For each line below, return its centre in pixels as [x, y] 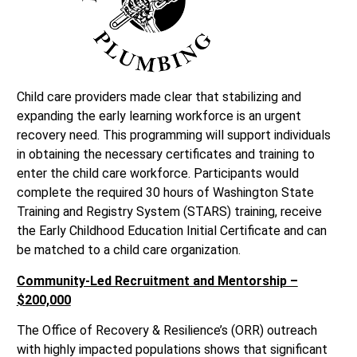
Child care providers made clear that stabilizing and [159, 97]
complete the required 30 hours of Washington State [165, 193]
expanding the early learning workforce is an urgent [159, 116]
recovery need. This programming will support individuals [173, 135]
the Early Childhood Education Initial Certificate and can [171, 231]
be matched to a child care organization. [128, 250]
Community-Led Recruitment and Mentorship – [157, 280]
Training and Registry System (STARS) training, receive [169, 212]
